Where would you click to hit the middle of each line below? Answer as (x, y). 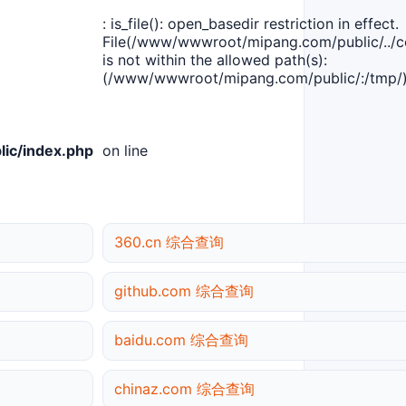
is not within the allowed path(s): (215, 60)
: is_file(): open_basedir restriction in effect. (251, 24)
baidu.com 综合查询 (181, 340)
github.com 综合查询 (184, 291)
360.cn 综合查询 (169, 242)
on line (125, 151)
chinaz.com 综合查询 (184, 389)
